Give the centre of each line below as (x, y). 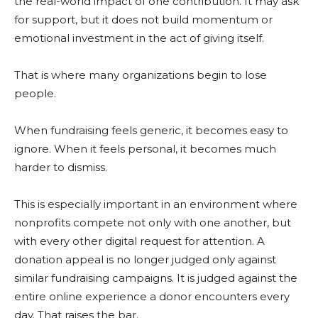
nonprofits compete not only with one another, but (153, 223)
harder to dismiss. (61, 167)
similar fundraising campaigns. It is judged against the (156, 278)
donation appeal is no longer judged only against (145, 259)
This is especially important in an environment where (156, 204)
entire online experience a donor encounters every (152, 296)
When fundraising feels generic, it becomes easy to (151, 130)
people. (35, 93)
